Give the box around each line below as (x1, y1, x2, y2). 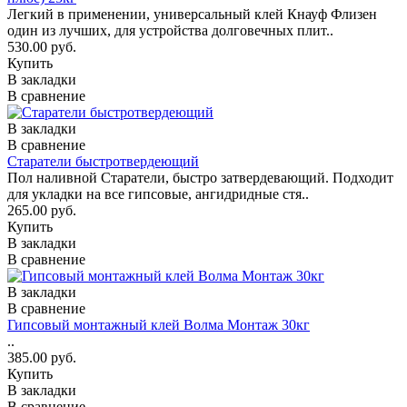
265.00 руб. (7, 202, 76, 218)
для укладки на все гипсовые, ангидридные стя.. (7, 185, 309, 202)
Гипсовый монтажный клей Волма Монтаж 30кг (7, 316, 310, 333)
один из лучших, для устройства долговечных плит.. (7, 22, 333, 38)
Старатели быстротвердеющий (7, 153, 199, 169)
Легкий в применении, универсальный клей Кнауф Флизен (7, 5, 377, 22)
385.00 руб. (7, 349, 76, 365)
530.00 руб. (7, 38, 76, 55)
